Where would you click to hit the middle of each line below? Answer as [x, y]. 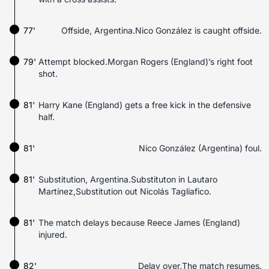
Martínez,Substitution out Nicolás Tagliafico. [125, 191]
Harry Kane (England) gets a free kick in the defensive [145, 105]
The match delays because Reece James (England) [139, 222]
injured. [53, 234]
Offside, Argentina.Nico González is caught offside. [162, 30]
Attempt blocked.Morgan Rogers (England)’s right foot [146, 62]
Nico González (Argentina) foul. [200, 148]
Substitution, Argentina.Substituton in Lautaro [128, 179]
